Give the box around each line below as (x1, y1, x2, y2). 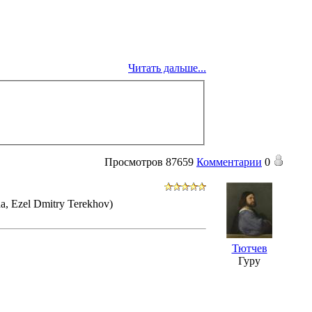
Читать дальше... (128, 61, 206, 74)
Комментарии (196, 155, 262, 168)
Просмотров (104, 155, 163, 168)
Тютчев (231, 242, 267, 254)
